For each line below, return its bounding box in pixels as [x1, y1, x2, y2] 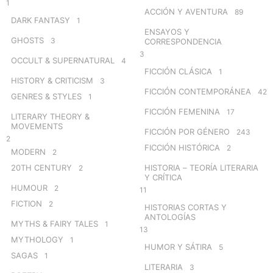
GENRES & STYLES [11, 91, 82, 101]
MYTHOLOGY [11, 234, 63, 244]
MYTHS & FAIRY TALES [11, 218, 98, 229]
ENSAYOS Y [144, 26, 190, 37]
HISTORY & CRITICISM [11, 75, 93, 85]
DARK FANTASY [11, 15, 70, 25]
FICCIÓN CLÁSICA [144, 66, 212, 76]
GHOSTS [11, 35, 44, 45]
